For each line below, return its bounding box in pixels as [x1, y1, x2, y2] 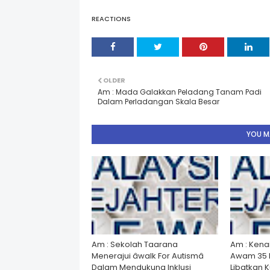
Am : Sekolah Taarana [92, 239, 178, 250]
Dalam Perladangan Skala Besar [98, 96, 219, 107]
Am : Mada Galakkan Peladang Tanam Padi [98, 87, 262, 97]
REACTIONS [92, 14, 131, 24]
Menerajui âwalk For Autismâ [92, 250, 204, 262]
